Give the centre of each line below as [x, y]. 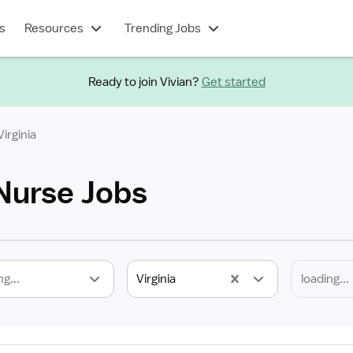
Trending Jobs [162, 28]
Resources [54, 28]
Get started [233, 82]
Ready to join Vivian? [143, 82]
